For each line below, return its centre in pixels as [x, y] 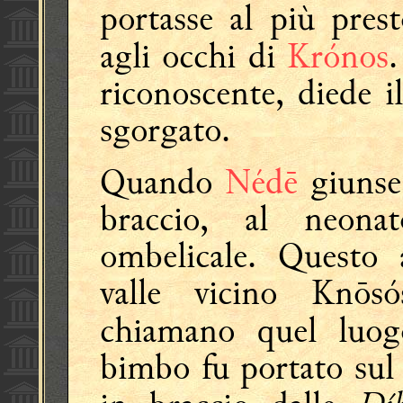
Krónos [338, 56]
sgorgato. [165, 130]
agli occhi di [194, 56]
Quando [162, 182]
